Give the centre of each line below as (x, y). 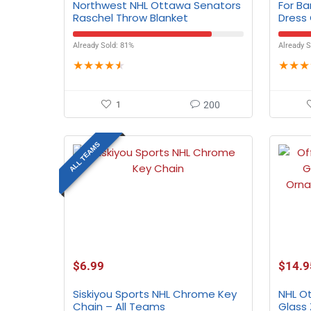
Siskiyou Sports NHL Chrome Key (155, 294)
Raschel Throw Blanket (131, 18)
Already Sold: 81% (104, 45)
